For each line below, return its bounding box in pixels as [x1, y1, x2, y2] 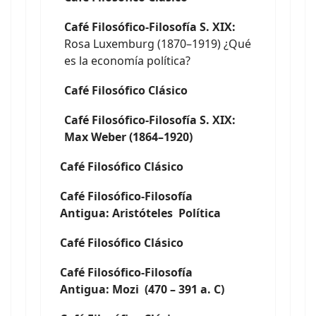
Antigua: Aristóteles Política [60, 205, 221, 221]
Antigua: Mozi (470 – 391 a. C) [60, 281, 224, 297]
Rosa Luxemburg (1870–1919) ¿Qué [64, 36, 251, 51]
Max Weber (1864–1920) [64, 129, 193, 145]
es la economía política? [64, 53, 190, 68]
